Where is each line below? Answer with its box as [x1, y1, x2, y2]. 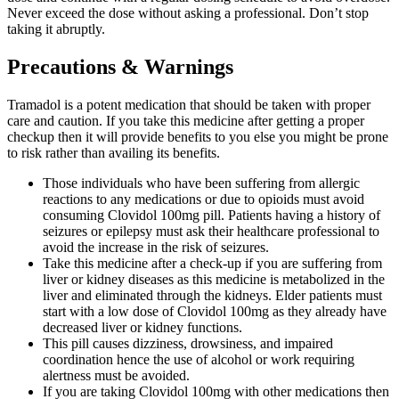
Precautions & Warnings [7, 55, 233, 79]
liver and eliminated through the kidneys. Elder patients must [43, 288, 382, 304]
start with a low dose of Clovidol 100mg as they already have [43, 304, 387, 320]
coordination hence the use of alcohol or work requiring [43, 352, 354, 368]
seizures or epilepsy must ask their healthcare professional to [43, 224, 379, 240]
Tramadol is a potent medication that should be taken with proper [7, 97, 370, 113]
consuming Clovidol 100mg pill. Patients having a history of [43, 208, 380, 224]
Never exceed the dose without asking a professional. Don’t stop [7, 5, 369, 21]
